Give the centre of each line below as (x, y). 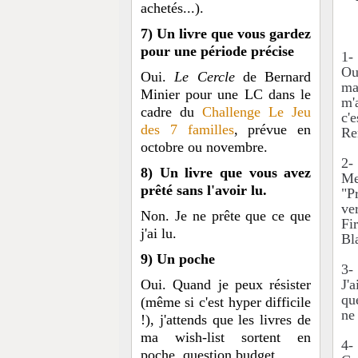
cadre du (171, 111)
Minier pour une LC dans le (226, 94)
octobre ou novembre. (204, 147)
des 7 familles (187, 129)
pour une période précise (217, 51)
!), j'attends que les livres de (226, 319)
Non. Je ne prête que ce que (226, 215)
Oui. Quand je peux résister (226, 284)
